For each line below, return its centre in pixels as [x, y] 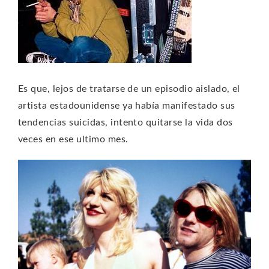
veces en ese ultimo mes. [73, 139]
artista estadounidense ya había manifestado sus [127, 105]
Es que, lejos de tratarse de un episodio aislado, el [129, 89]
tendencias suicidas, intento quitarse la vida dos [125, 122]
